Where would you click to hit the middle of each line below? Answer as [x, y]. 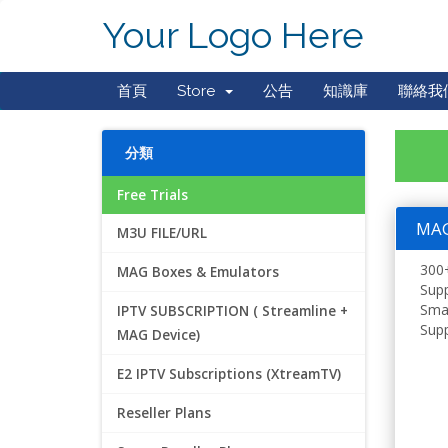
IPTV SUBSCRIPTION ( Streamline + [232, 311]
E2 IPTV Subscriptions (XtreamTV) [229, 374]
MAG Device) [158, 335]
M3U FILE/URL [162, 233]
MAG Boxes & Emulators [198, 272]
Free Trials [152, 195]
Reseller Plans [164, 413]
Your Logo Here [233, 35]
